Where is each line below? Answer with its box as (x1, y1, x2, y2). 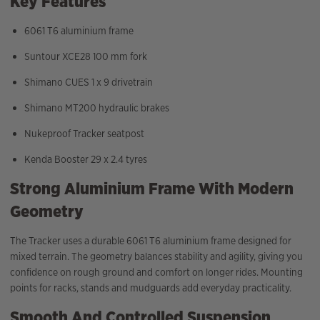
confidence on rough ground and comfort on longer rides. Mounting (10, 266, 303, 279)
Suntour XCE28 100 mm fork (24, 50, 147, 64)
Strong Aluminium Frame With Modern (10, 177, 294, 200)
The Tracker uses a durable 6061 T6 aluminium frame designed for (10, 234, 291, 248)
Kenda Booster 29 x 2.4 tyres (24, 153, 147, 166)
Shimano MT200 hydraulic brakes (24, 101, 169, 115)
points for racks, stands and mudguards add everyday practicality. (10, 281, 291, 295)
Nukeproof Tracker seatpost (24, 127, 144, 141)
